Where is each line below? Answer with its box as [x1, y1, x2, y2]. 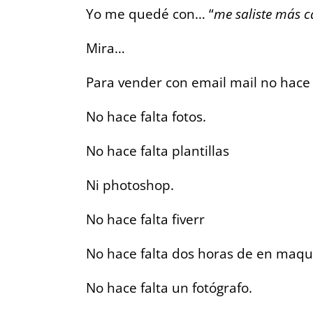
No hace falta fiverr [86, 210, 205, 228]
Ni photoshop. [86, 175, 174, 194]
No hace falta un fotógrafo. [86, 278, 252, 296]
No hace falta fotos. [86, 107, 206, 125]
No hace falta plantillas [86, 141, 229, 159]
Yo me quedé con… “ [86, 4, 214, 22]
